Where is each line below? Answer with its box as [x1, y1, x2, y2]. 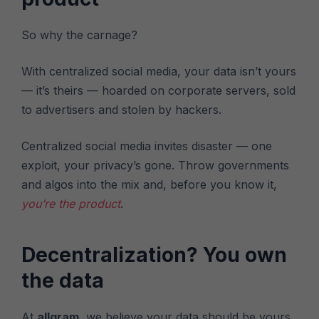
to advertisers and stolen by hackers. [21, 103, 222, 117]
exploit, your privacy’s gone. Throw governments [21, 158, 290, 172]
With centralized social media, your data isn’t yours [21, 64, 297, 78]
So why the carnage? [21, 28, 138, 42]
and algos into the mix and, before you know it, [21, 177, 278, 192]
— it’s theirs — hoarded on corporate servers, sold [21, 83, 296, 98]
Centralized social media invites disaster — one [21, 139, 273, 153]
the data [21, 268, 105, 293]
